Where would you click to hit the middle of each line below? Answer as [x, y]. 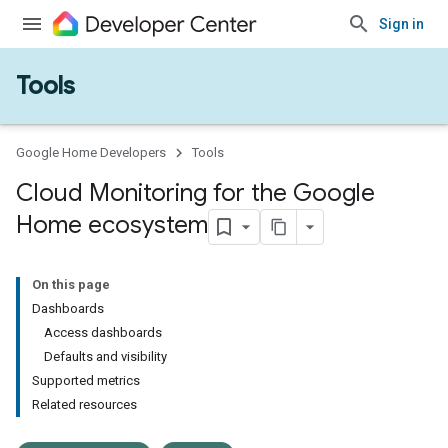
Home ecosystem [112, 225]
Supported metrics [86, 380]
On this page [71, 284]
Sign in [401, 24]
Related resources [84, 404]
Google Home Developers [91, 152]
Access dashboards [103, 332]
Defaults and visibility [105, 356]
